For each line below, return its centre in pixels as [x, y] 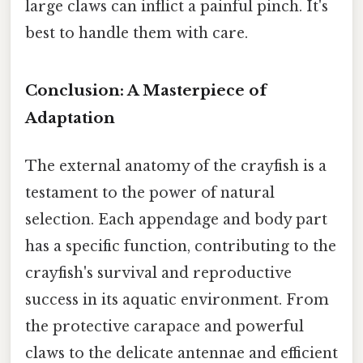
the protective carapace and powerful [164, 327]
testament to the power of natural [150, 193]
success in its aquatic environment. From [177, 300]
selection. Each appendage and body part [176, 220]
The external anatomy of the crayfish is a [176, 167]
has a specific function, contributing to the [181, 247]
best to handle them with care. [137, 34]
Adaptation [70, 117]
